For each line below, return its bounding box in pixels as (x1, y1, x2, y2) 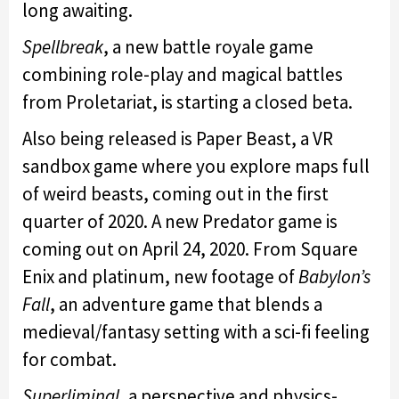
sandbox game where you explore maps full (22, 153, 370, 178)
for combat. (22, 346, 120, 371)
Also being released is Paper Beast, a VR (22, 126, 333, 151)
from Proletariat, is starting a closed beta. (22, 89, 356, 114)
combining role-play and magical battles (22, 61, 343, 86)
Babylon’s (298, 264, 370, 289)
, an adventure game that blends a (50, 291, 322, 316)
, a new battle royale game (103, 34, 313, 59)
